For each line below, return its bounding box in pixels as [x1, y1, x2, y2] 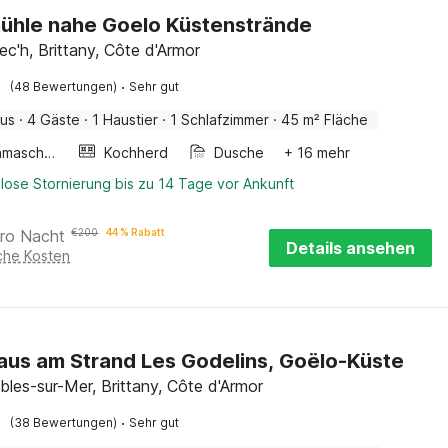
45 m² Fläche [281, 111, 369, 128]
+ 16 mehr [284, 144, 351, 161]
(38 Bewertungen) [10, 415, 118, 430]
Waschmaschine [44, 144, 56, 161]
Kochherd [104, 144, 169, 161]
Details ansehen [286, 238, 415, 258]
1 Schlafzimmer [170, 111, 270, 128]
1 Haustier [92, 111, 159, 128]
